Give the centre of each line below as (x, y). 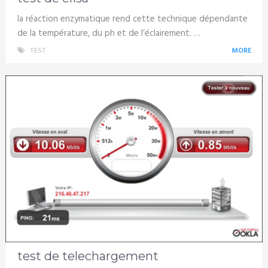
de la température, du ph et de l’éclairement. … (109, 33)
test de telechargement (88, 256)
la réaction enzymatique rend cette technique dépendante (132, 19)
